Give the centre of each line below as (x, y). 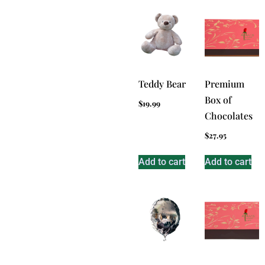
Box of (218, 99)
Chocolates (229, 115)
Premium (224, 83)
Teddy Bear (162, 83)
